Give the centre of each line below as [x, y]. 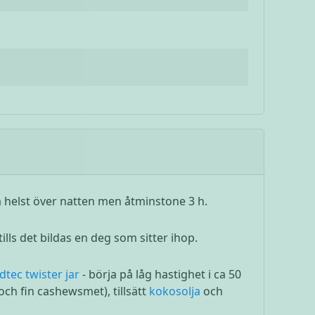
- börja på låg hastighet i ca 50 [160, 274]
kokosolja [176, 291]
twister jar [52, 274]
